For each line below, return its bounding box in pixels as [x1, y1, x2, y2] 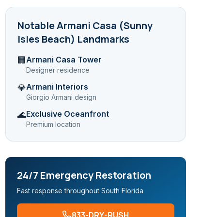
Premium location [26, 120, 80, 128]
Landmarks [75, 32, 129, 46]
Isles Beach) [17, 32, 75, 46]
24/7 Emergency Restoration [16, 169, 151, 182]
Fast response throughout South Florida [16, 186, 143, 195]
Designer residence [26, 66, 90, 74]
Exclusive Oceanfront [26, 109, 109, 119]
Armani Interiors [26, 82, 88, 92]
